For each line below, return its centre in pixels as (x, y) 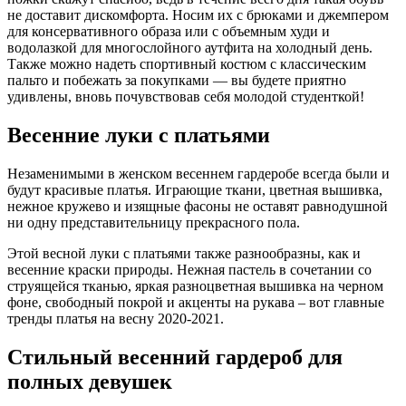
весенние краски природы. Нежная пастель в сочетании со (189, 269)
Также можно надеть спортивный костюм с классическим (187, 64)
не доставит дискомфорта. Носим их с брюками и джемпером (198, 15)
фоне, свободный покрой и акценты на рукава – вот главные (196, 302)
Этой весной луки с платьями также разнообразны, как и (184, 253)
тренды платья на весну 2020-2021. (116, 318)
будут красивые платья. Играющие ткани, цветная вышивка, (195, 189)
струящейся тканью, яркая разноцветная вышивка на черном (195, 285)
